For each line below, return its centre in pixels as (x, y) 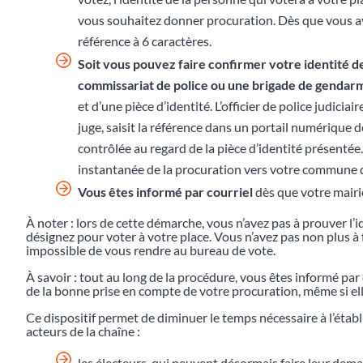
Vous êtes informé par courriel (165, 191)
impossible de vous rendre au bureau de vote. (151, 250)
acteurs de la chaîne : (83, 331)
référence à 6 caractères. (145, 41)
